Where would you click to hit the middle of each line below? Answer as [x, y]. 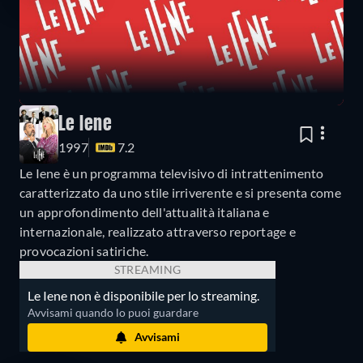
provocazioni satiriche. [84, 250]
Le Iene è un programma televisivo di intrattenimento [172, 173]
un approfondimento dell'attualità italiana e [145, 211]
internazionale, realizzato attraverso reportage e [158, 231]
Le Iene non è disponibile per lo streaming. [143, 295]
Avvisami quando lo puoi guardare [113, 312]
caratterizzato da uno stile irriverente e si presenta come [180, 192]
